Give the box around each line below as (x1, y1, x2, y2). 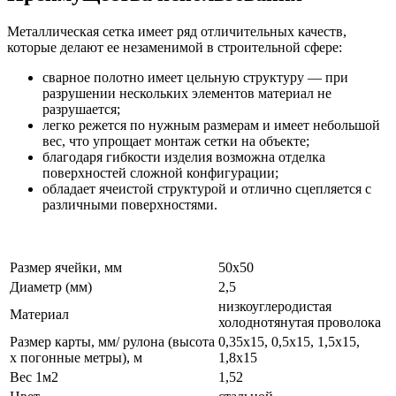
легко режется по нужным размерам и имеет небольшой (42, 118, 380, 133)
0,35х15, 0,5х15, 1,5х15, (218, 334, 360, 350)
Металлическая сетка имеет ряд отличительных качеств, (7, 24, 346, 40)
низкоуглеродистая (218, 299, 331, 315)
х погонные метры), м (10, 350, 142, 366)
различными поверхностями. (42, 197, 217, 213)
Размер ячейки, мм (10, 260, 122, 276)
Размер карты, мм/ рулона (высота (10, 334, 215, 350)
